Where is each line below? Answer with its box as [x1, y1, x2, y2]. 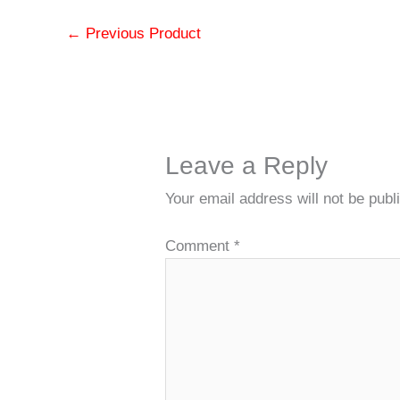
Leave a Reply [165, 152, 329, 180]
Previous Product [81, 24, 201, 42]
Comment [165, 237, 235, 254]
